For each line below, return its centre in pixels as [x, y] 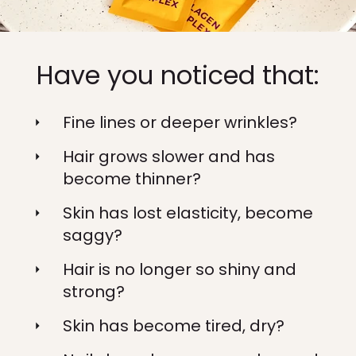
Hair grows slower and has [169, 157]
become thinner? [132, 179]
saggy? [93, 235]
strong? [94, 292]
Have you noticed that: [178, 75]
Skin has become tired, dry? [174, 326]
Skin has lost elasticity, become [188, 213]
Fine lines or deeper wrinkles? [180, 122]
